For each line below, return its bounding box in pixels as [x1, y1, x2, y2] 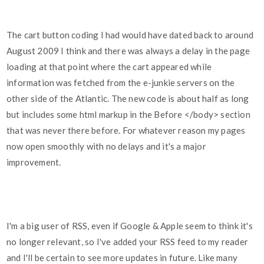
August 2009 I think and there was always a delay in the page [6, 45, 250, 57]
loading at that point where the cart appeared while [6, 61, 212, 72]
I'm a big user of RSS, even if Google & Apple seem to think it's [6, 220, 253, 232]
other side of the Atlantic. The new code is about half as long [6, 93, 249, 104]
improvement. [6, 157, 61, 168]
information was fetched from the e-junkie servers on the [6, 77, 235, 88]
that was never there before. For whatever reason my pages [6, 125, 246, 136]
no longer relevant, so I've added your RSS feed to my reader [6, 236, 249, 247]
